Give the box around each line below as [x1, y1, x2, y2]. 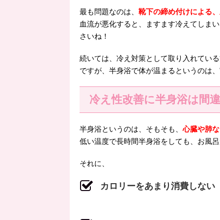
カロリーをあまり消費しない [100, 181, 215, 192]
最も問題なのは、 [80, 7, 138, 16]
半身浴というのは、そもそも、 [80, 125, 183, 134]
